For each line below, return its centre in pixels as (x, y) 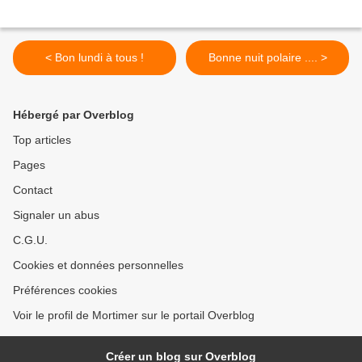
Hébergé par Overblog (74, 115)
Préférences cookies (65, 290)
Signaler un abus (56, 215)
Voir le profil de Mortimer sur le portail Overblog (134, 316)
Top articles (42, 140)
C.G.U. (30, 240)
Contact (33, 190)
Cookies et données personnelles (98, 265)
